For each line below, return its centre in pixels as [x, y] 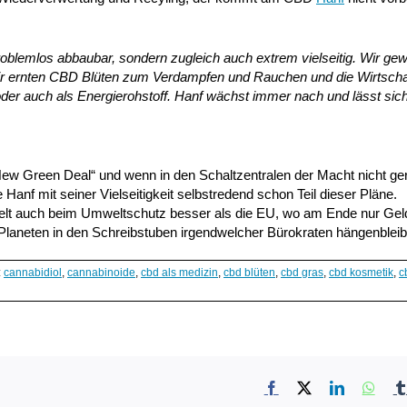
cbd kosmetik [361, 272]
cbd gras [302, 272]
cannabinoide [101, 272]
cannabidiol [33, 272]
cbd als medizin [179, 272]
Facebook [306, 387]
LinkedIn [369, 387]
